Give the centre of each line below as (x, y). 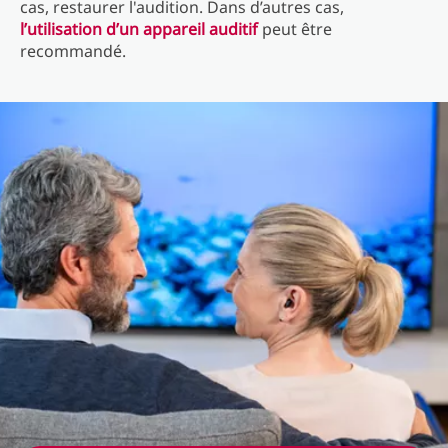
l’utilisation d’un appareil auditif (139, 29)
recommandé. (73, 51)
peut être (295, 29)
